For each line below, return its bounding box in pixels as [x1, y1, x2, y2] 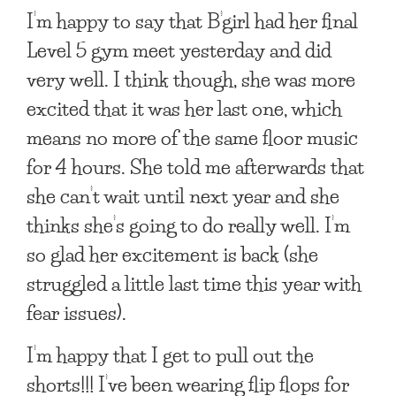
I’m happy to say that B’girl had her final [27, 3, 358, 37]
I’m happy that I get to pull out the [27, 337, 314, 371]
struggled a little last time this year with [27, 265, 362, 300]
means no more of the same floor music [27, 119, 358, 154]
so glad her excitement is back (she [27, 236, 318, 270]
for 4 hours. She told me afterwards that [27, 148, 364, 183]
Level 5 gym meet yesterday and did [27, 32, 331, 66]
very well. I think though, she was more [27, 61, 355, 95]
